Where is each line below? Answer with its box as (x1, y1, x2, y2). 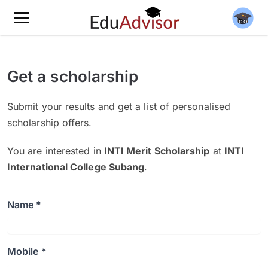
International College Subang (7, 161, 145, 173)
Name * (7, 199, 42, 211)
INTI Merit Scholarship (103, 145, 210, 157)
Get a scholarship (7, 67, 139, 86)
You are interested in (7, 145, 104, 157)
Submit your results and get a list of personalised (7, 100, 230, 112)
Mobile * (7, 245, 47, 257)
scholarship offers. (7, 117, 92, 129)
